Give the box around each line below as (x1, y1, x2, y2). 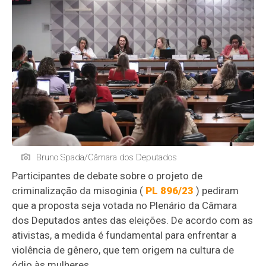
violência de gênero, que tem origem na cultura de (12, 243, 235, 256)
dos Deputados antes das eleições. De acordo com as (12, 214, 254, 226)
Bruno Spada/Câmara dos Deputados (36, 151, 178, 163)
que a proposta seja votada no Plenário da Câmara (12, 199, 237, 211)
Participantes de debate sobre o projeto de (12, 169, 203, 182)
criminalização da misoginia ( (12, 184, 146, 197)
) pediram (194, 184, 239, 197)
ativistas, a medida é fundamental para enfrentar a (12, 229, 237, 241)
